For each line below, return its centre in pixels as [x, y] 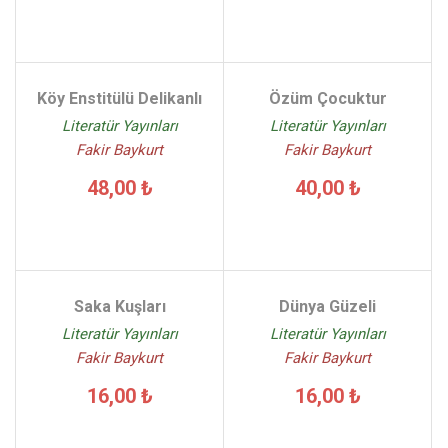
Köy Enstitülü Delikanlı [119, 98]
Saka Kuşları [119, 306]
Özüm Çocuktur [327, 98]
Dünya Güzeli [327, 306]
